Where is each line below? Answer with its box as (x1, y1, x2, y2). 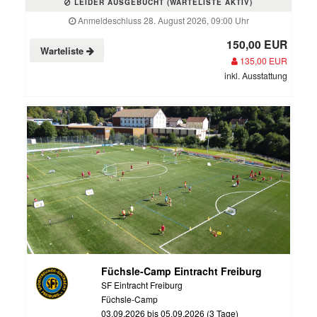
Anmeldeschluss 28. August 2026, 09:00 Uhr (75, 14, 249, 26)
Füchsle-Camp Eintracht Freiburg (100, 264, 262, 279)
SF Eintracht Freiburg (100, 279, 183, 292)
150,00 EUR (226, 36, 287, 52)
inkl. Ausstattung (224, 69, 287, 81)
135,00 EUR (238, 54, 287, 67)
